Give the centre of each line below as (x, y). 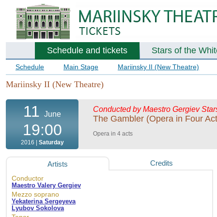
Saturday (51, 143)
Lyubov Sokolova (38, 208)
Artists (58, 164)
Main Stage (81, 67)
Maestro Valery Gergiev (46, 186)
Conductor (28, 178)
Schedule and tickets (87, 50)
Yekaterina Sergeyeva (44, 201)
